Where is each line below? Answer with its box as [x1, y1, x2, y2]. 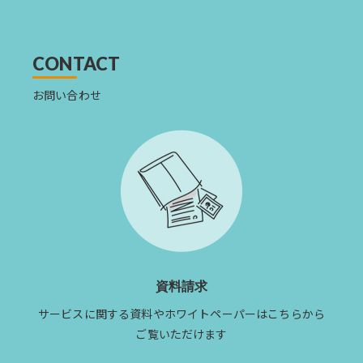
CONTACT [32, 52, 121, 75]
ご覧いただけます [135, 325, 228, 342]
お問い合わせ [32, 86, 101, 103]
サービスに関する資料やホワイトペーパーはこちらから [37, 305, 325, 322]
